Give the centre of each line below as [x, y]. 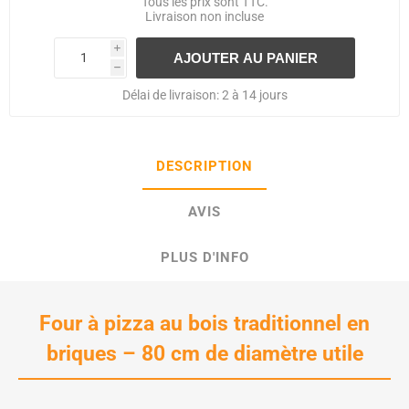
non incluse [231, 16]
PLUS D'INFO [204, 257]
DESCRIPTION [204, 166]
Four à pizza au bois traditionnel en [204, 323]
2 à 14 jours [254, 94]
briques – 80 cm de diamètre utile [204, 353]
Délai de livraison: [170, 94]
